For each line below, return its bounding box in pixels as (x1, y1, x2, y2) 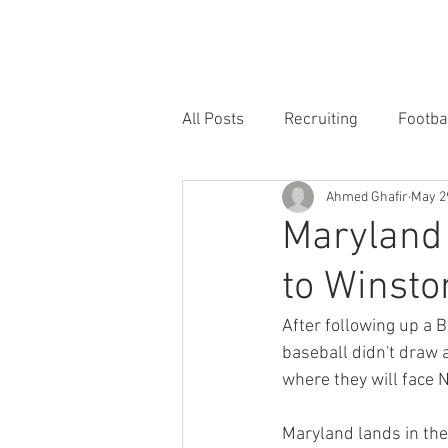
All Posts (182, 109, 244, 130)
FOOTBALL (342, 29, 410, 47)
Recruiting (284, 109, 358, 130)
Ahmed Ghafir (326, 188, 408, 206)
